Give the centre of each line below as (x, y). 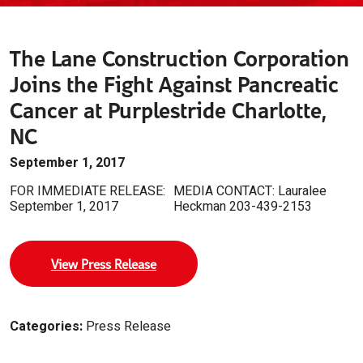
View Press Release (104, 264)
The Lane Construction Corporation (179, 58)
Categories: (46, 327)
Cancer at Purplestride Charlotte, (168, 110)
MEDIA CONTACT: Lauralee (250, 191)
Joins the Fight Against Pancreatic (174, 84)
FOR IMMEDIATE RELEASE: (88, 191)
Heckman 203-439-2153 (242, 207)
